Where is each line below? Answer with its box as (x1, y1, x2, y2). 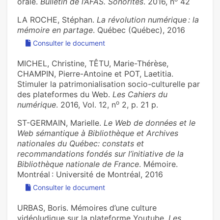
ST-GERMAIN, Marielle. (17, 118, 104, 128)
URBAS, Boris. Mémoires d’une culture (17, 203, 157, 213)
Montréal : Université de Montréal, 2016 (17, 169, 163, 180)
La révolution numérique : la (97, 15, 199, 25)
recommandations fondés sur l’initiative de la (17, 149, 184, 159)
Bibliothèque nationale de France (17, 159, 139, 169)
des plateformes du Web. (17, 89, 112, 100)
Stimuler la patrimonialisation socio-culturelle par (17, 79, 200, 89)
